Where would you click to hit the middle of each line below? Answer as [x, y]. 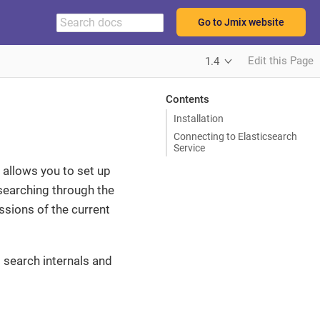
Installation [199, 118]
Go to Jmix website [241, 22]
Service [189, 147]
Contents [187, 99]
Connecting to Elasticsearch [235, 136]
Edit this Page [281, 61]
